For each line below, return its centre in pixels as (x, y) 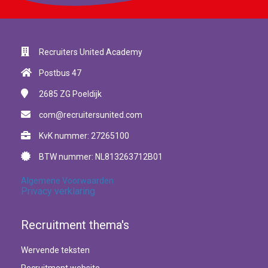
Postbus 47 (60, 73)
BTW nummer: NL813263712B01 (101, 156)
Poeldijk (87, 94)
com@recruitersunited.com (91, 115)
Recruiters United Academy (91, 52)
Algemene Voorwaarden (67, 180)
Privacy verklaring (58, 191)
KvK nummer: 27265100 (84, 135)
